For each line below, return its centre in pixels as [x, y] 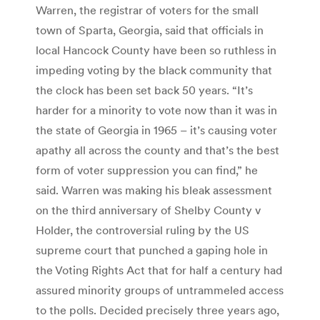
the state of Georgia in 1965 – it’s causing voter [156, 130]
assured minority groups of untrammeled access [160, 290]
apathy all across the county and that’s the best [157, 150]
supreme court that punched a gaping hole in [152, 250]
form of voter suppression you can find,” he [147, 170]
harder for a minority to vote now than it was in [156, 110]
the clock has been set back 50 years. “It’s [144, 90]
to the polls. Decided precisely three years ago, [157, 310]
